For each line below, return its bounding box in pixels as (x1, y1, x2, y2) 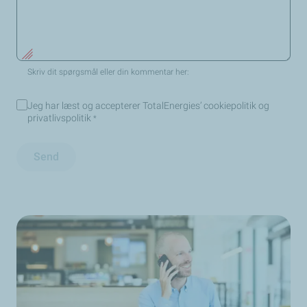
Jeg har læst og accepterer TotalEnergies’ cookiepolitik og (27, 100, 269, 112)
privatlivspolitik (27, 112, 93, 124)
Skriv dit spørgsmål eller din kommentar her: (27, 67, 189, 77)
